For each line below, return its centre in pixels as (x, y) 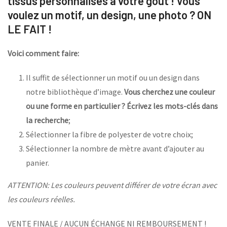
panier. (37, 163)
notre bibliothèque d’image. (75, 92)
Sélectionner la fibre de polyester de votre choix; (109, 135)
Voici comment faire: (43, 53)
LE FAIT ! (30, 29)
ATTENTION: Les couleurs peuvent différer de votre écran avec (112, 185)
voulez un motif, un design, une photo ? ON (109, 15)
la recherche (47, 120)
